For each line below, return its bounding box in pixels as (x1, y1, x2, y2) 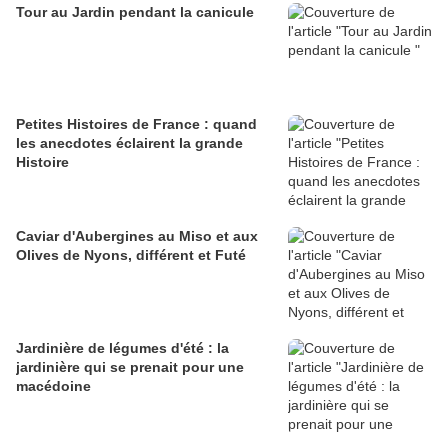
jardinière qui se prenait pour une (16, 359, 244, 376)
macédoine (16, 378, 91, 395)
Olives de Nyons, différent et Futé (16, 247, 246, 264)
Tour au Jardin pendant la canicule (16, 4, 254, 21)
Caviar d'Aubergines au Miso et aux (16, 228, 258, 245)
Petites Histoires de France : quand (16, 116, 257, 133)
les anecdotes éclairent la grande (16, 135, 243, 152)
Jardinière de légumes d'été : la (16, 340, 229, 357)
